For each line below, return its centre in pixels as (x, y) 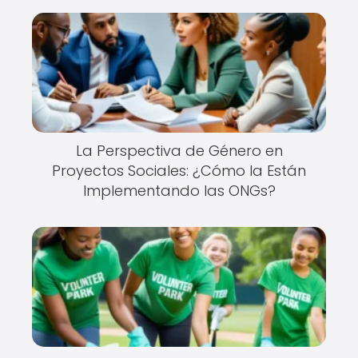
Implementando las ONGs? (179, 190)
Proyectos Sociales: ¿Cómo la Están (179, 170)
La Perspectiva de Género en (179, 150)
